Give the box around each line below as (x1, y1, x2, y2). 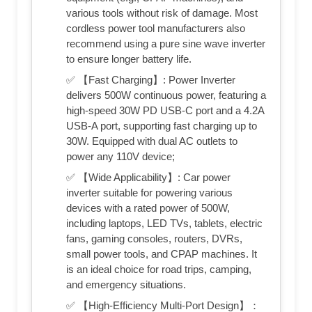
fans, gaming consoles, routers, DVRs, (66, 232, 242, 244)
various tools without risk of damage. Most (66, 6, 258, 19)
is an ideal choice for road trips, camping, (66, 263, 251, 275)
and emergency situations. (66, 278, 186, 290)
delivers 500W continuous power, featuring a (66, 88, 266, 101)
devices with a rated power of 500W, (66, 201, 230, 214)
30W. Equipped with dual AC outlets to (66, 134, 237, 147)
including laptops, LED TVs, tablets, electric (66, 217, 263, 229)
